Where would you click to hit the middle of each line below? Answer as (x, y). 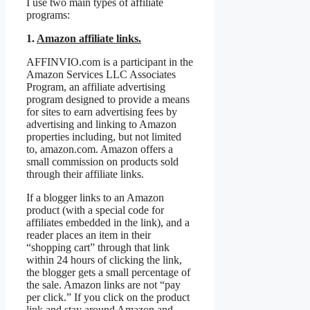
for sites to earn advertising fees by (102, 112)
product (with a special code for (95, 210)
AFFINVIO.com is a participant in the (110, 62)
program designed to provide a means (108, 100)
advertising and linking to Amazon (101, 125)
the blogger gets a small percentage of (108, 273)
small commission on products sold (102, 162)
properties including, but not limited (104, 137)
